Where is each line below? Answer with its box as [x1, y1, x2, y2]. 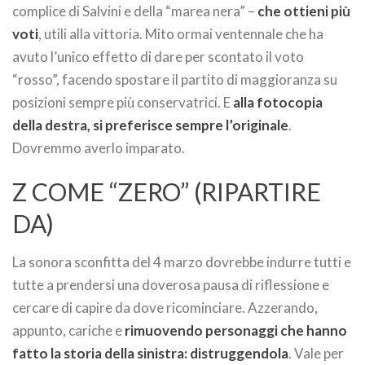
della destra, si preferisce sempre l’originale [12, 117, 288, 134]
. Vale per [288, 345, 344, 363]
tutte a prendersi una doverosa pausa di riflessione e [12, 276, 329, 294]
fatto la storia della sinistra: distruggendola [12, 345, 288, 363]
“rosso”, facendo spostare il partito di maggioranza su [12, 71, 337, 89]
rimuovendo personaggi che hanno [125, 322, 347, 340]
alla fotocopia [233, 94, 323, 112]
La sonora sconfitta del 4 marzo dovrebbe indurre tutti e [12, 253, 351, 271]
